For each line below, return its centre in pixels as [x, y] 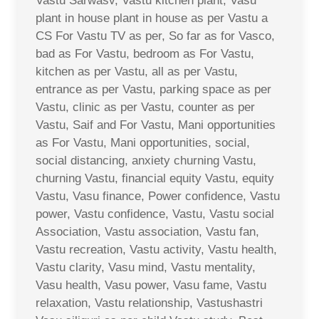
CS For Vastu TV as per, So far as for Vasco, [155, 36]
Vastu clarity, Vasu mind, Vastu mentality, [146, 267]
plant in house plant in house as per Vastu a [152, 18]
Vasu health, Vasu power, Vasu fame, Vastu [151, 285]
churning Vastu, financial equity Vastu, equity [155, 178]
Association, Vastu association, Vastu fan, [147, 231]
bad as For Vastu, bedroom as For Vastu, [145, 53]
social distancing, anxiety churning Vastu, [146, 160]
